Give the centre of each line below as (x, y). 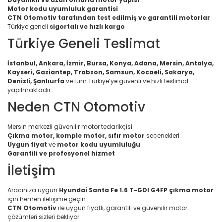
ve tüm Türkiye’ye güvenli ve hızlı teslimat (127, 81)
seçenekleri (162, 136)
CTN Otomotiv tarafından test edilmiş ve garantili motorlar (109, 18)
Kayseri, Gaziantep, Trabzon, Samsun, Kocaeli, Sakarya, (101, 72)
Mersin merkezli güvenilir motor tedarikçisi (70, 127)
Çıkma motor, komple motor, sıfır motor (76, 136)
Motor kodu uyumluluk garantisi (63, 9)
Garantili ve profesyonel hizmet (61, 153)
